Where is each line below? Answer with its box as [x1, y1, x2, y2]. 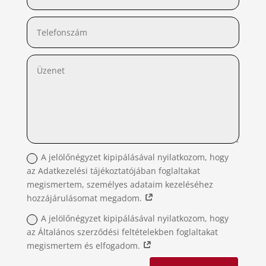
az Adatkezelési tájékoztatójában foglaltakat [27, 165, 201, 177]
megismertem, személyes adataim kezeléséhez [27, 179, 214, 191]
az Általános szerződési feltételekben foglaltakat [27, 226, 218, 238]
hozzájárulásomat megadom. [27, 192, 145, 204]
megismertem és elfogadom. [27, 240, 143, 252]
